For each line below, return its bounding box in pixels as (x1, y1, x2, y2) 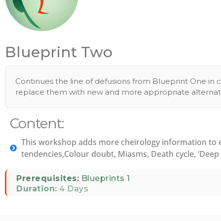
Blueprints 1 (79, 174, 130, 183)
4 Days (57, 184, 88, 193)
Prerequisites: (16, 174, 79, 183)
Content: (10, 115, 64, 132)
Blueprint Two (5, 43, 112, 61)
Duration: (16, 184, 57, 193)
